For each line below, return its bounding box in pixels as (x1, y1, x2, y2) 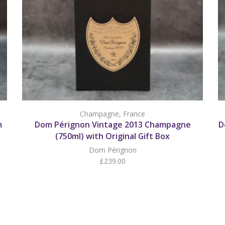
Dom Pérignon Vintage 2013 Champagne (34, 119, 191, 131)
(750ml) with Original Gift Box (55, 131, 170, 142)
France (123, 109, 145, 119)
